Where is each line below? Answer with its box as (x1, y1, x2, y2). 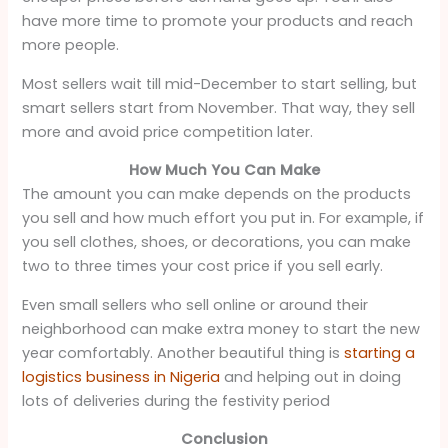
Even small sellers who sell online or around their (22, 294, 369, 315)
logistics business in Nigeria (22, 366, 221, 387)
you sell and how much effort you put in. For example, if (22, 208, 425, 229)
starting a (344, 342, 416, 363)
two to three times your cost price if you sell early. (22, 256, 384, 277)
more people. (22, 35, 120, 56)
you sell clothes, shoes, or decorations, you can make (22, 232, 412, 253)
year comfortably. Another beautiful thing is (22, 342, 345, 363)
